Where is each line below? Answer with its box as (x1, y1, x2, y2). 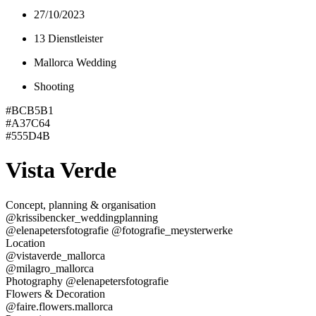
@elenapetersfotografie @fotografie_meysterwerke (6, 224, 233, 236)
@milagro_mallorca (6, 262, 94, 274)
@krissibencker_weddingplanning (6, 211, 158, 224)
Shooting (34, 80, 74, 92)
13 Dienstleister (34, 32, 103, 44)
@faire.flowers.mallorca (6, 300, 113, 312)
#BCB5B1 (6, 104, 54, 116)
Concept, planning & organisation (6, 198, 156, 211)
